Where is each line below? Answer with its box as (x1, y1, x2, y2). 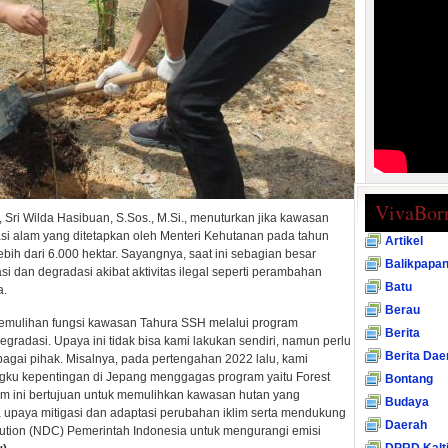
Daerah (385, 418, 427, 432)
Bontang (385, 372, 433, 386)
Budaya (385, 395, 429, 409)
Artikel (385, 234, 423, 248)
